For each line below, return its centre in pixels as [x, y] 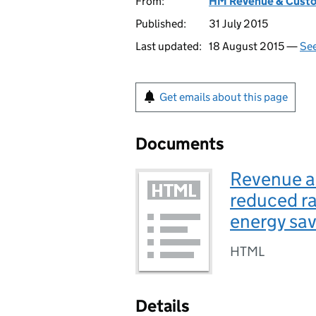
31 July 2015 [238, 24]
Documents [180, 144]
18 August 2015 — [254, 46]
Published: [161, 24]
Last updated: [169, 46]
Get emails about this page [224, 97]
